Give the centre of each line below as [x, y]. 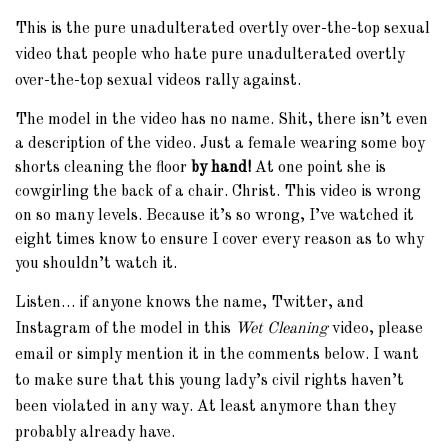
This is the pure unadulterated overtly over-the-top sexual [222, 29]
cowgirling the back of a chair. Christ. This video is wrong [218, 192]
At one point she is [320, 168]
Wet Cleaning [281, 329]
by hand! [223, 168]
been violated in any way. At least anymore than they [205, 407]
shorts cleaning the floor [103, 168]
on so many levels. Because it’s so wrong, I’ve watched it [214, 216]
